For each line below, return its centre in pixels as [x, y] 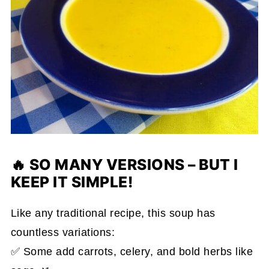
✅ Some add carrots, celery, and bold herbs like [132, 252]
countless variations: [63, 233]
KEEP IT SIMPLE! [72, 182]
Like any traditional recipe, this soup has [113, 213]
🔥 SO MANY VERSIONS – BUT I [124, 165]
